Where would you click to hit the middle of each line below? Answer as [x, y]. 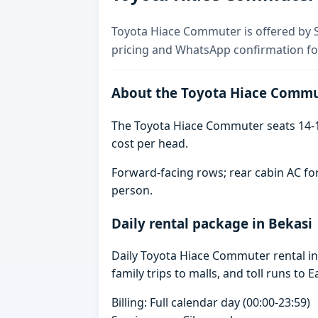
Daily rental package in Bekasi [212, 223]
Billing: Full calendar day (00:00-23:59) [211, 303]
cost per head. [150, 144]
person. [132, 191]
